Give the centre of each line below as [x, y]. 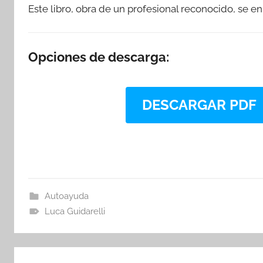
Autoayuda [66, 196]
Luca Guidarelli [75, 211]
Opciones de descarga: [99, 57]
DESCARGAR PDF [199, 105]
